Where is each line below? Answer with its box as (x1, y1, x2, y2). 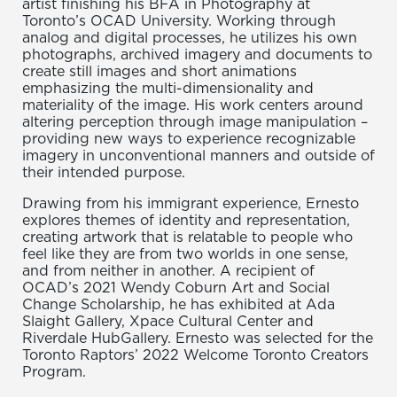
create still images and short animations (22, 61, 297, 82)
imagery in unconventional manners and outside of (22, 145, 375, 166)
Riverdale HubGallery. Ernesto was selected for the (22, 328, 373, 348)
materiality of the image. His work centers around (22, 95, 363, 115)
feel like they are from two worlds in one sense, (22, 244, 348, 264)
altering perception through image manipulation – (22, 112, 368, 132)
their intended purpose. (22, 162, 185, 183)
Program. (22, 362, 86, 382)
